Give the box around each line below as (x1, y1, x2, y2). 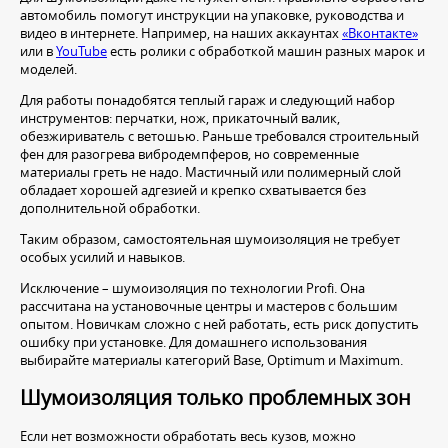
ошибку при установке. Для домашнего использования (20, 333, 367, 352)
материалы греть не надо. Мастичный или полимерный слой (20, 163, 401, 182)
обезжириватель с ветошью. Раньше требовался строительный (20, 127, 419, 146)
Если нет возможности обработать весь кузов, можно (20, 427, 356, 446)
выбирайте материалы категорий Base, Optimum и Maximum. (20, 351, 403, 370)
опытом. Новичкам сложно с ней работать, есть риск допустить (20, 315, 419, 334)
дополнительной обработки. (20, 199, 200, 218)
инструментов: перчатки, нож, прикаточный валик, (20, 109, 340, 128)
